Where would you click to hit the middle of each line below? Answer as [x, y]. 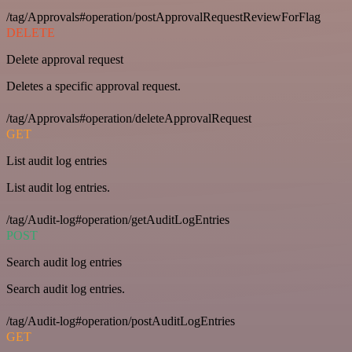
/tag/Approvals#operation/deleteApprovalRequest [129, 119]
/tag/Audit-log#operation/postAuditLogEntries [121, 321]
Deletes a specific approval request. [93, 86]
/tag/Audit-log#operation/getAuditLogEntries [118, 220]
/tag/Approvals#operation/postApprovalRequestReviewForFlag [163, 17]
